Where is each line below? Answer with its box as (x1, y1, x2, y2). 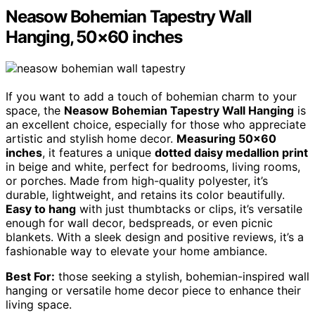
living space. (6, 297, 72, 312)
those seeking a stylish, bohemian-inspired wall (55, 269, 309, 284)
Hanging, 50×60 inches (6, 27, 182, 48)
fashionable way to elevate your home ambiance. (6, 244, 267, 259)
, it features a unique (42, 146, 155, 160)
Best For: (6, 269, 55, 284)
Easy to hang (6, 202, 76, 217)
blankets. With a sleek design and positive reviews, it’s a (6, 230, 304, 245)
